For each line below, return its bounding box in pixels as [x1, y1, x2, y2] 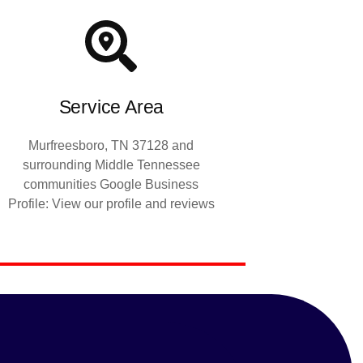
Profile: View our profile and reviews [7, 196, 215, 211]
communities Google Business [23, 177, 199, 191]
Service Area [58, 96, 164, 117]
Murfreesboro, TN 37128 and [28, 138, 194, 152]
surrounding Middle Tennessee [22, 157, 200, 172]
